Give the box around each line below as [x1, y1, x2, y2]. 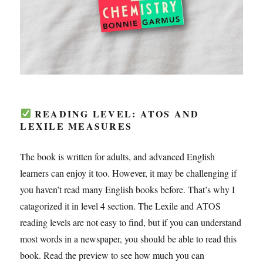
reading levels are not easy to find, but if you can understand [20, 215, 242, 228]
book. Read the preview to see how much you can [20, 248, 205, 261]
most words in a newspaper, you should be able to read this [20, 232, 237, 245]
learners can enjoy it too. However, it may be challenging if [20, 166, 237, 179]
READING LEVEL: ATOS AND [31, 106, 200, 120]
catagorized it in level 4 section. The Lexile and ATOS [20, 199, 221, 212]
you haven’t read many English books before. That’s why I [20, 183, 235, 195]
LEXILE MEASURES [20, 119, 133, 133]
